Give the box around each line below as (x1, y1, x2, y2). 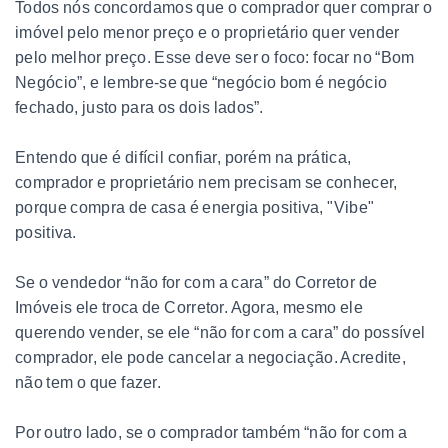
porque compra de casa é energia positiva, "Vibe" (15, 198, 375, 216)
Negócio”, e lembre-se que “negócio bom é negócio (15, 73, 388, 91)
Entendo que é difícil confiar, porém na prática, (15, 148, 352, 166)
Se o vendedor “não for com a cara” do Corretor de (15, 273, 378, 291)
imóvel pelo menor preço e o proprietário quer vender (15, 23, 400, 41)
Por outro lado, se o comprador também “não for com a (15, 423, 408, 441)
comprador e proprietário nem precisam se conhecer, (15, 173, 398, 191)
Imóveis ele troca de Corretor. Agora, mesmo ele (15, 298, 363, 316)
